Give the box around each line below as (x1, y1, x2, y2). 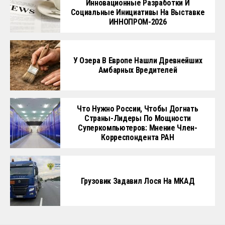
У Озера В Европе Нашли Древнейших (73, 56, 202, 66)
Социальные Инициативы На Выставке (70, 8, 205, 18)
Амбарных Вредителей (98, 65, 177, 75)
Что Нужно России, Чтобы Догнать (77, 104, 198, 114)
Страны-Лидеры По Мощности (84, 114, 191, 124)
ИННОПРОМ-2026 (108, 17, 167, 27)
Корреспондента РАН (101, 133, 174, 143)
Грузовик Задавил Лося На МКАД (80, 176, 195, 186)
